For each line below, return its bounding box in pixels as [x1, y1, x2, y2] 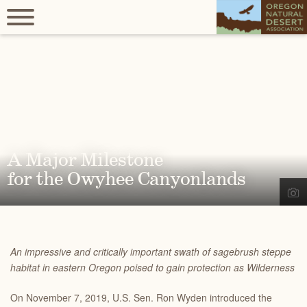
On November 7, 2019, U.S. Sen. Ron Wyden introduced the [10, 291, 272, 304]
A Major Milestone [7, 148, 163, 173]
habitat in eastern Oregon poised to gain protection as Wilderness [10, 260, 295, 274]
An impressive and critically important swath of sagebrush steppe [10, 245, 291, 258]
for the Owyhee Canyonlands [7, 167, 245, 192]
